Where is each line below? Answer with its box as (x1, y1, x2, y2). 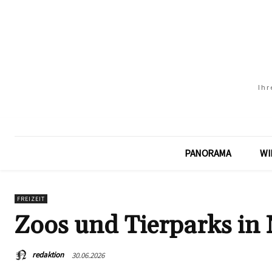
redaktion (32, 250, 64, 260)
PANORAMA (185, 147, 231, 159)
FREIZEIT (17, 195, 45, 203)
